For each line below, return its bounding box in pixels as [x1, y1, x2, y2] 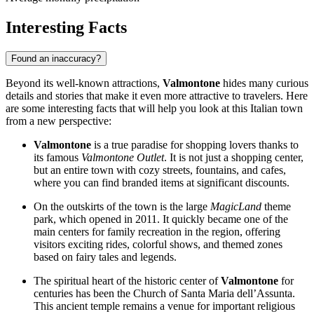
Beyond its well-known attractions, [6, 77, 163, 90]
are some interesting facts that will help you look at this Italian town [6, 102, 303, 115]
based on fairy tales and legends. [34, 251, 177, 264]
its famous [34, 151, 81, 164]
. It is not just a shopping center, [164, 151, 303, 164]
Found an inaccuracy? [11, 53, 101, 64]
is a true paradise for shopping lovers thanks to [91, 139, 299, 151]
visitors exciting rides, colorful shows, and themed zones [34, 238, 282, 251]
